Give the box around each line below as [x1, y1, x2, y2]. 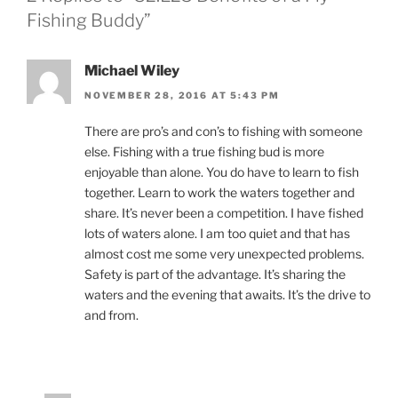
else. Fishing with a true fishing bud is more [84, 143, 324, 159]
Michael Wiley [84, 61, 179, 79]
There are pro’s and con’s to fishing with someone [84, 123, 362, 139]
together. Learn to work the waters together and [84, 184, 354, 200]
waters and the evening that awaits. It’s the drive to [84, 286, 370, 302]
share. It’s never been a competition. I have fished [84, 204, 363, 220]
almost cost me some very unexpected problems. [84, 245, 364, 261]
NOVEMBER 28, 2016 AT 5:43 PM [84, 89, 280, 100]
